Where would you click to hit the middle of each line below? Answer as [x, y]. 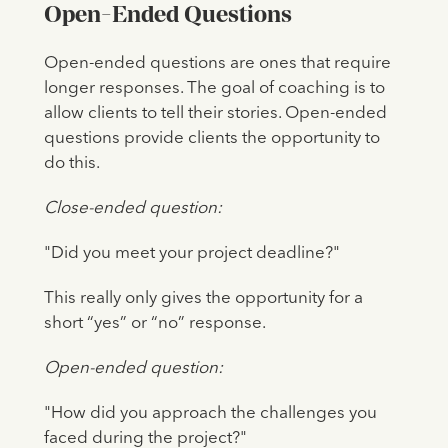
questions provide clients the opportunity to [211, 138]
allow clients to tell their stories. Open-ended [215, 113]
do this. [71, 163]
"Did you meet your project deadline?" [191, 253]
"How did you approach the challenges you [210, 413]
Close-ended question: [132, 208]
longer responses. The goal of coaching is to [214, 88]
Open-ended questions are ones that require [217, 63]
